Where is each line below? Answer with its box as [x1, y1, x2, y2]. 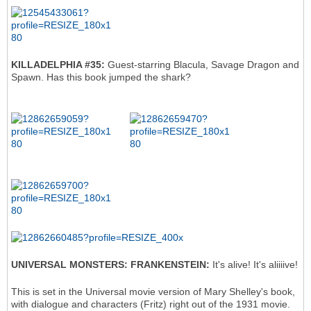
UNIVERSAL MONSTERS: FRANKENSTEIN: [11, 259, 210, 271]
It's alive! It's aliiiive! [210, 259, 298, 271]
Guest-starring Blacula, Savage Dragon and [108, 59, 299, 71]
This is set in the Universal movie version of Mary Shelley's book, [11, 286, 295, 298]
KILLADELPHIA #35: [11, 59, 108, 71]
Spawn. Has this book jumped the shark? [11, 72, 191, 83]
